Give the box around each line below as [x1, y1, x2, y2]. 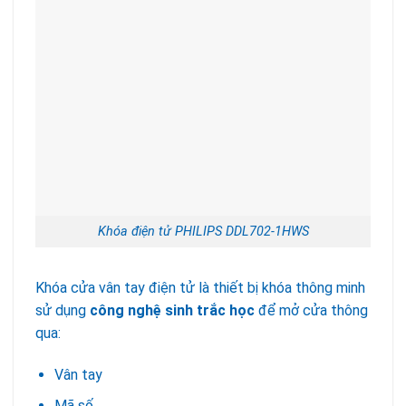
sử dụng [35, 301, 90, 319]
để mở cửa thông [255, 301, 368, 319]
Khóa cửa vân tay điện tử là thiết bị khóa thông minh [35, 278, 365, 296]
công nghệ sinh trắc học [90, 301, 255, 319]
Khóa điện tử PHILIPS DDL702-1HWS [97, 224, 309, 240]
